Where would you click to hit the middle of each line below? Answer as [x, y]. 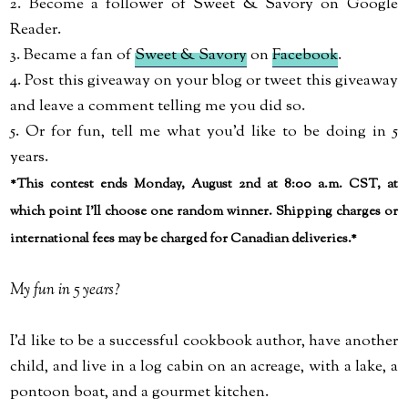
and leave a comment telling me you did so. [158, 107]
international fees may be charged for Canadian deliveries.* [184, 239]
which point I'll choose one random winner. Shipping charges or [204, 212]
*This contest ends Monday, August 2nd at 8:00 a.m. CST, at [204, 184]
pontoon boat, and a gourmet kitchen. [140, 393]
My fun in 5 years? [66, 291]
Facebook [306, 56]
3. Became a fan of [73, 56]
